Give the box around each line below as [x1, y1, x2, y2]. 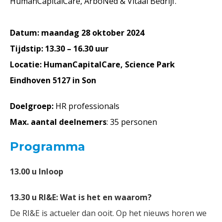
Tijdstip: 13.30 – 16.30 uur [10, 43, 109, 54]
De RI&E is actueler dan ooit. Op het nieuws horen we [10, 208, 207, 219]
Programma [10, 139, 85, 154]
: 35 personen [107, 116, 157, 127]
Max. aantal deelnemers [10, 116, 107, 127]
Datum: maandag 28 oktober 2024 [10, 27, 144, 38]
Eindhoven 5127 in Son [10, 75, 96, 86]
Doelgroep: [10, 101, 55, 111]
